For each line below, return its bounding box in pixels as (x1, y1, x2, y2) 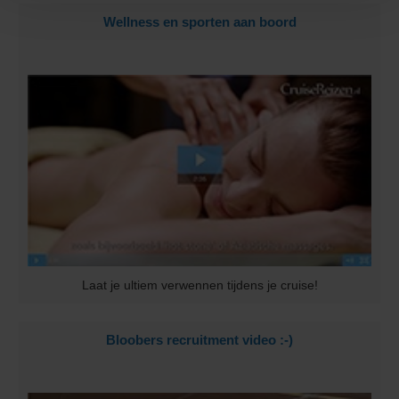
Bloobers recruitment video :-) (106, 331, 293, 347)
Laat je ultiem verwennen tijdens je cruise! (81, 277, 318, 292)
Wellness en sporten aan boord (102, 13, 297, 29)
